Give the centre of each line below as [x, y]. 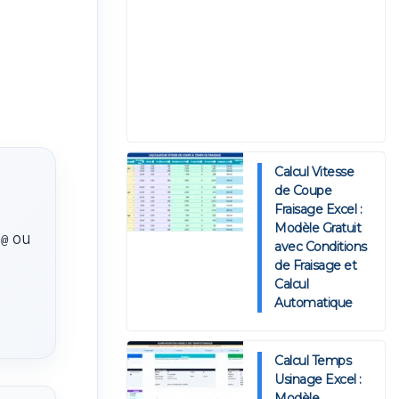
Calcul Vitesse [314, 172]
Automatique [313, 303]
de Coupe [303, 191]
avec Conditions [321, 247]
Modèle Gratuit [318, 228]
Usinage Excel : [318, 380]
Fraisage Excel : [318, 210]
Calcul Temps [313, 361]
